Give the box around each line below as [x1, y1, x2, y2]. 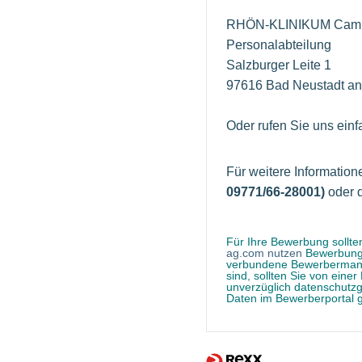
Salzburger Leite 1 [226, 58, 331, 73]
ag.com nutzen [226, 246, 302, 260]
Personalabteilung [226, 38, 331, 53]
